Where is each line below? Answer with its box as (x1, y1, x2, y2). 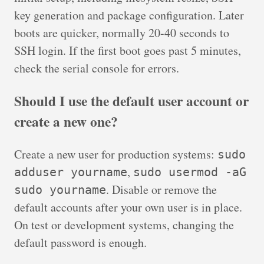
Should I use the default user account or (14, 91, 249, 111)
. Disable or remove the (106, 181, 217, 198)
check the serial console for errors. (14, 60, 179, 76)
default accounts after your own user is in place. (14, 199, 242, 216)
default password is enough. (14, 235, 147, 251)
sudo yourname (14, 183, 106, 197)
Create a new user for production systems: (14, 146, 217, 163)
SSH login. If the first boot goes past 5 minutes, (14, 42, 241, 58)
